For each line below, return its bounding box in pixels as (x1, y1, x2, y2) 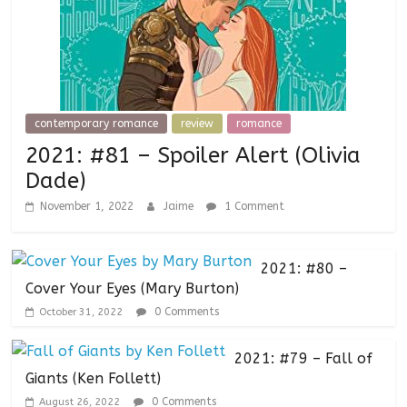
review (181, 117, 214, 131)
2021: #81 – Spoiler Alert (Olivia (25, 143, 362, 169)
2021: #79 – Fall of (234, 350, 373, 368)
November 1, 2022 (40, 200, 134, 213)
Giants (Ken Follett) (25, 370, 162, 388)
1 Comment (221, 200, 285, 213)
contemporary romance (35, 117, 159, 131)
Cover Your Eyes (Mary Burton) (25, 280, 240, 298)
